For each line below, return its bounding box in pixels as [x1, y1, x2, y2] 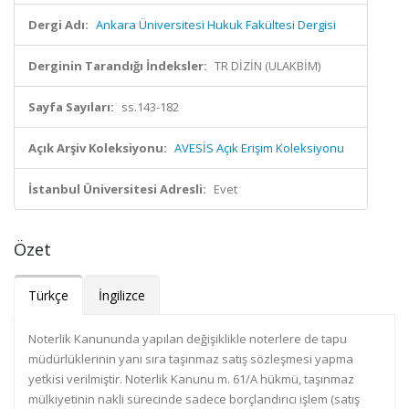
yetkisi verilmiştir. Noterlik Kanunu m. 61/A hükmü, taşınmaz [28, 371, 354, 387]
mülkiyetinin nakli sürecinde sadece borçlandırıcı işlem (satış [28, 391, 360, 407]
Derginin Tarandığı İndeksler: [28, 58, 207, 74]
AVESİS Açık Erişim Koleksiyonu [174, 140, 344, 156]
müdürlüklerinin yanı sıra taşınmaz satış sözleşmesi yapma [28, 351, 353, 367]
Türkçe [28, 287, 68, 304]
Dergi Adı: [28, 16, 89, 33]
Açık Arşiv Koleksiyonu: [28, 140, 167, 156]
